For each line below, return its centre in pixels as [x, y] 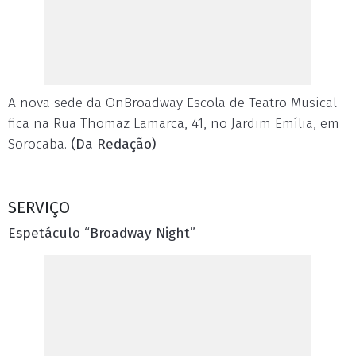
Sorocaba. [39, 144]
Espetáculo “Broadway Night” [102, 233]
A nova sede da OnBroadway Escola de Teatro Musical [172, 103]
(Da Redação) [113, 144]
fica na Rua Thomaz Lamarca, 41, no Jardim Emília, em [174, 124]
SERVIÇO [39, 207]
